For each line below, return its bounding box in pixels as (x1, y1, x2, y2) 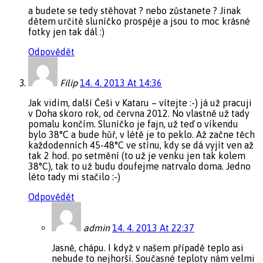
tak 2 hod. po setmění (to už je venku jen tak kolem (28, 150, 245, 161)
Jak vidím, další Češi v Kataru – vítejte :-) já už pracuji (28, 97, 252, 108)
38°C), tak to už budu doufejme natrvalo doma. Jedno (28, 160, 251, 171)
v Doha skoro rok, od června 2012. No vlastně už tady (28, 107, 249, 119)
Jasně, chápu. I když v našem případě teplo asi (52, 242, 244, 253)
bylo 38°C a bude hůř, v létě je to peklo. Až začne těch (28, 129, 255, 140)
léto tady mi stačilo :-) (28, 171, 120, 182)
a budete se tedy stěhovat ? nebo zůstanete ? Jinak (28, 5, 241, 16)
